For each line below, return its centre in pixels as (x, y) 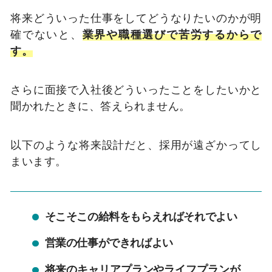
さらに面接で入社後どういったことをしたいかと (136, 89)
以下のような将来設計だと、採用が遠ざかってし (136, 144)
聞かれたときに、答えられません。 (100, 105)
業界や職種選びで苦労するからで (172, 34)
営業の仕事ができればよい (109, 243)
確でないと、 (46, 34)
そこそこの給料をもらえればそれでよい (141, 216)
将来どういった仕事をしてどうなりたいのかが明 (136, 18)
